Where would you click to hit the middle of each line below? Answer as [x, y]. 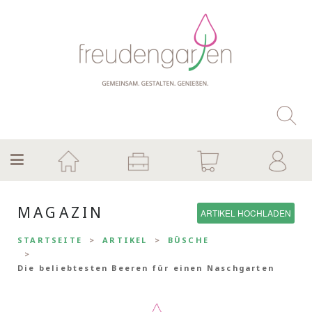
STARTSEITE [50, 240]
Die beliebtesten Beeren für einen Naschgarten [146, 268]
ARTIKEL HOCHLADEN [246, 212]
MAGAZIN [61, 212]
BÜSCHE [188, 240]
